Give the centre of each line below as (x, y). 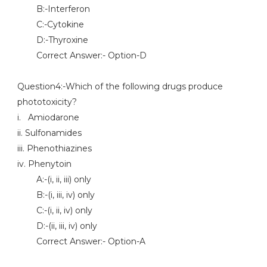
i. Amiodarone (48, 117)
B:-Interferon (53, 9)
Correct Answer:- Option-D (82, 55)
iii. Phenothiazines (54, 148)
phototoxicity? (47, 102)
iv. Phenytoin (44, 164)
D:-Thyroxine (52, 40)
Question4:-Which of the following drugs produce (120, 86)
